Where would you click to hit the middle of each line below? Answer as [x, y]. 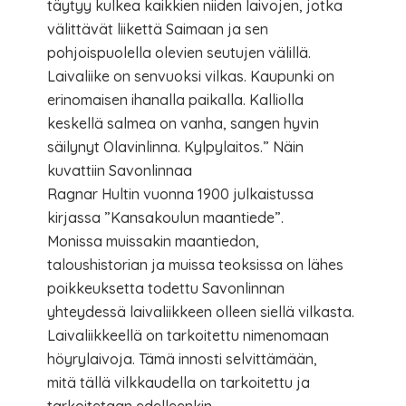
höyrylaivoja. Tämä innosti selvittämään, [183, 358]
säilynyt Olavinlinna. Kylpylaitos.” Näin [176, 146]
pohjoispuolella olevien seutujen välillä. [179, 52]
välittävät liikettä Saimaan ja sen [158, 29]
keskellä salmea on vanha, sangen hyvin [184, 123]
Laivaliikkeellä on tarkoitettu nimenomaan [188, 335]
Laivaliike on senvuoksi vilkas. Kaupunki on [191, 76]
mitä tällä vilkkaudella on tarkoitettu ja [179, 382]
